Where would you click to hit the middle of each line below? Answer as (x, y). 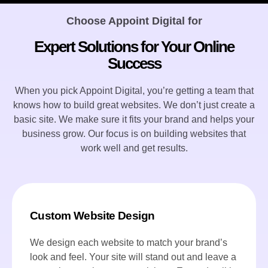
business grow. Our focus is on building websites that (134, 134)
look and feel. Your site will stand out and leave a (133, 257)
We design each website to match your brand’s (129, 242)
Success (134, 64)
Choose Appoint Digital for (134, 21)
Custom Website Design (92, 215)
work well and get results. (134, 148)
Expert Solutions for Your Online (134, 47)
